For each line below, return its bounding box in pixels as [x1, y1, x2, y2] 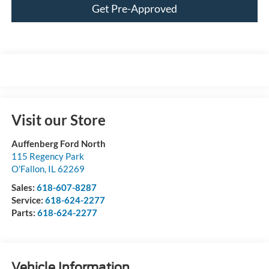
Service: [11, 194, 45, 205]
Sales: [11, 181, 37, 193]
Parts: [11, 207, 37, 218]
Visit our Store [11, 110, 106, 128]
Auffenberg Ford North [11, 138, 106, 149]
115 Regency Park [11, 150, 84, 162]
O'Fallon [11, 163, 44, 174]
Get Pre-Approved [92, 2, 177, 16]
